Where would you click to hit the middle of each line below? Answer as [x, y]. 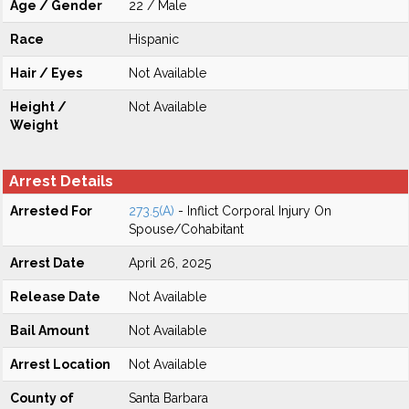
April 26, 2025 [170, 263]
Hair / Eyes [46, 73]
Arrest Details [61, 181]
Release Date [55, 297]
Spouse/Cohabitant [186, 229]
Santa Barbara [168, 398]
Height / [38, 107]
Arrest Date [47, 263]
